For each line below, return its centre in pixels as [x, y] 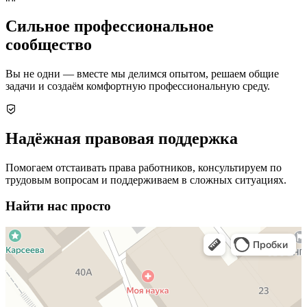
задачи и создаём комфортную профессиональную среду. [138, 86]
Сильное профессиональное [110, 26]
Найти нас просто [58, 206]
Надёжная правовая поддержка [122, 138]
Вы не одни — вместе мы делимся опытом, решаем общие [142, 73]
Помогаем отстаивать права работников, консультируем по [144, 167]
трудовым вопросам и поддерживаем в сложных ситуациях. [146, 180]
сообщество [49, 44]
